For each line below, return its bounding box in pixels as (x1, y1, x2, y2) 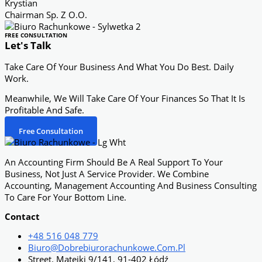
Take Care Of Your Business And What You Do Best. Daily (5, 60, 234, 73)
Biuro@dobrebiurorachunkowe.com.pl (28, 242, 185, 254)
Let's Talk (5, 38, 51, 52)
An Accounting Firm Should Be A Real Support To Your (5, 156, 223, 168)
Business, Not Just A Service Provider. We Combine (5, 168, 209, 180)
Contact (5, 210, 40, 222)
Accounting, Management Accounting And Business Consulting (5, 180, 257, 192)
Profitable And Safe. (5, 104, 84, 116)
